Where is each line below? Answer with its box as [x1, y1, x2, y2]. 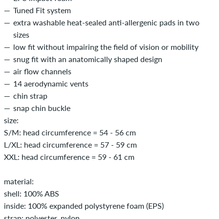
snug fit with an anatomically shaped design [13, 54, 162, 64]
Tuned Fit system [13, 5, 71, 15]
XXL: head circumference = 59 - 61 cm [4, 152, 134, 161]
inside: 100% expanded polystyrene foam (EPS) [4, 200, 164, 210]
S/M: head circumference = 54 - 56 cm [4, 127, 136, 137]
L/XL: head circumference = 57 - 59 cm [4, 139, 137, 149]
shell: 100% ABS [4, 188, 59, 198]
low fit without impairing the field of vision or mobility [13, 42, 198, 51]
